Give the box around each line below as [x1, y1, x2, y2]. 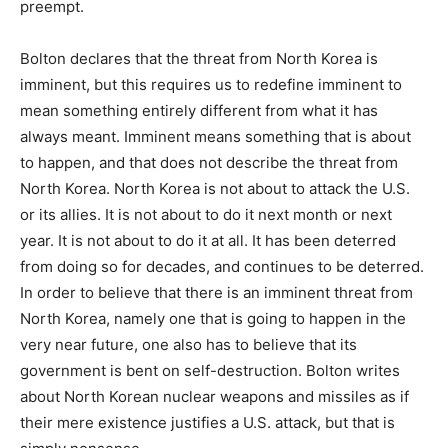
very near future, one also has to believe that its [20, 334, 357, 354]
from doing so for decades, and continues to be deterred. [20, 256, 424, 276]
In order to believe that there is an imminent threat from [20, 282, 413, 302]
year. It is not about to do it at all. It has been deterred [20, 230, 396, 250]
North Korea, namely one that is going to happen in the [20, 308, 406, 328]
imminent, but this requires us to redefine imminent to [20, 74, 402, 94]
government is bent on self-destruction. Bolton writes [20, 360, 400, 380]
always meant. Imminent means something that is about [20, 126, 411, 146]
